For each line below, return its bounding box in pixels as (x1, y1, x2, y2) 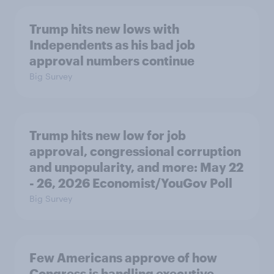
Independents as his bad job (29, 37, 195, 52)
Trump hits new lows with (29, 21, 179, 36)
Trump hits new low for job (29, 127, 186, 143)
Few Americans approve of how (29, 250, 217, 265)
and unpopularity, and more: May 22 (29, 159, 243, 174)
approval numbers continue (29, 53, 194, 68)
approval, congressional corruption (29, 143, 241, 158)
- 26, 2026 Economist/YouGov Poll (29, 175, 232, 190)
